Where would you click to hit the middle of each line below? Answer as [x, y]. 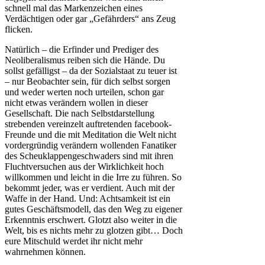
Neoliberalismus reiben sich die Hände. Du [85, 60]
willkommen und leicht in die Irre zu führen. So [93, 177]
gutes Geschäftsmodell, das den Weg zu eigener [93, 209]
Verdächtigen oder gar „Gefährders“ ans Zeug [90, 19]
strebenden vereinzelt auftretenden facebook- [88, 124]
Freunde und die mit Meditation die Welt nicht [91, 135]
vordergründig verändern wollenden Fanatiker [91, 146]
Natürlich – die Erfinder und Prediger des [82, 50]
